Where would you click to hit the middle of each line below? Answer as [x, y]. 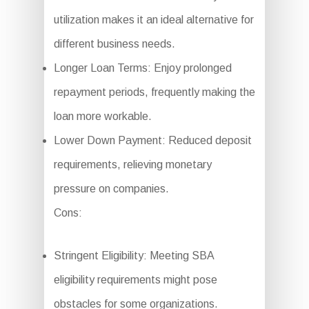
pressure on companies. [111, 189]
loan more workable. [102, 117]
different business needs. [114, 44]
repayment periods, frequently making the [154, 92]
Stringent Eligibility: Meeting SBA [133, 256]
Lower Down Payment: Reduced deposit [152, 141]
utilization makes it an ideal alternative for [153, 20]
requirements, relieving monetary [132, 165]
